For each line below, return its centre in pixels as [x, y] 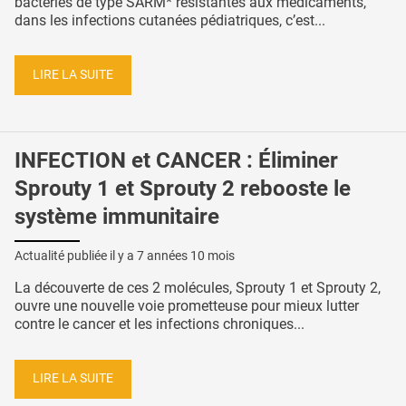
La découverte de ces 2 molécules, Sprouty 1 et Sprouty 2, [198, 287]
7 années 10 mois [186, 255]
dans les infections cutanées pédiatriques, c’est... [170, 20]
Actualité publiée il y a [76, 255]
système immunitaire [117, 216]
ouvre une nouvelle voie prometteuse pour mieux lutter [187, 305]
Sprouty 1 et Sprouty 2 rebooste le [183, 188]
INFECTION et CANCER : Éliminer [176, 160]
